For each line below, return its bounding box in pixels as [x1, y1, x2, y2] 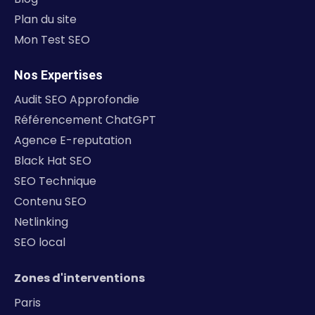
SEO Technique [14, 173, 96, 190]
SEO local [14, 234, 65, 251]
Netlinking [14, 214, 68, 231]
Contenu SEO [14, 193, 86, 210]
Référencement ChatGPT [14, 112, 156, 129]
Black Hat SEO [14, 153, 91, 169]
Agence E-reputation [14, 132, 131, 149]
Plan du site [14, 11, 77, 28]
